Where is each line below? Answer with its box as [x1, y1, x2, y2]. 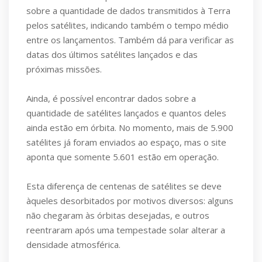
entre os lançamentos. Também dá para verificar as [26, 34, 234, 46]
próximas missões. [26, 63, 102, 75]
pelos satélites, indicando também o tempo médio [26, 19, 229, 32]
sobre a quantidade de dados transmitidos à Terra [26, 5, 230, 17]
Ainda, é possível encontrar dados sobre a [26, 92, 196, 105]
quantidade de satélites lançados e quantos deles [26, 107, 226, 119]
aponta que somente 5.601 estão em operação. [26, 151, 221, 163]
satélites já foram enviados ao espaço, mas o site [26, 136, 226, 149]
